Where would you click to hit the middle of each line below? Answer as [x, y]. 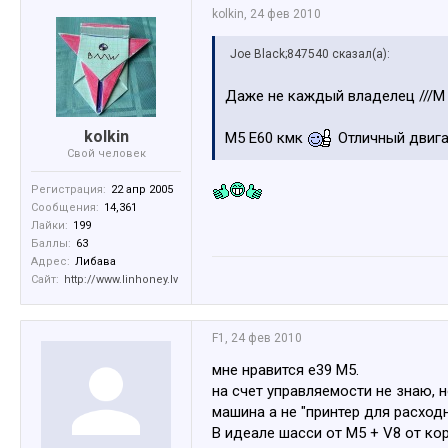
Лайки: [49, 225]
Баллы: [51, 243]
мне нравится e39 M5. [285, 370]
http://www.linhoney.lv [121, 279]
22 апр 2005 [142, 189]
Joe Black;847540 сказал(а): [310, 54]
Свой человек [106, 153]
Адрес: [50, 261]
